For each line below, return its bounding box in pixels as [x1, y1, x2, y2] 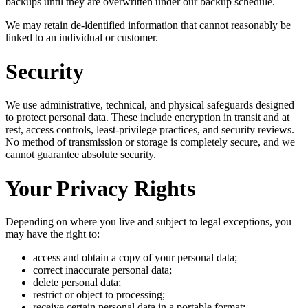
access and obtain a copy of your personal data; [33, 252, 237, 264]
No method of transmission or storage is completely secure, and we [5, 136, 295, 148]
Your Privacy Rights [5, 175, 195, 201]
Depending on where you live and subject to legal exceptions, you [5, 216, 291, 228]
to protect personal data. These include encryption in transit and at [5, 111, 289, 124]
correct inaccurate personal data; [33, 264, 172, 276]
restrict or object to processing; [33, 289, 165, 301]
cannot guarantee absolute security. [5, 148, 156, 161]
